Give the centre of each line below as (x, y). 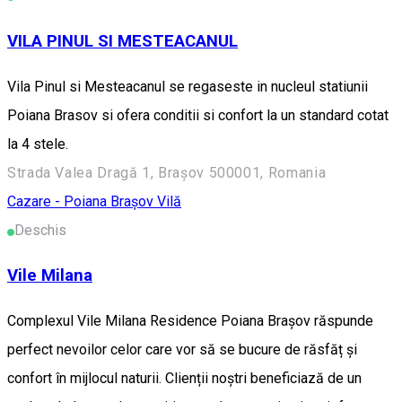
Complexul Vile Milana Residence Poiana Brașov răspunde (190, 321)
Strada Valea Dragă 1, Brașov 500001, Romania (167, 172)
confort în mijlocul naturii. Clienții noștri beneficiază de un (184, 379)
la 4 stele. (38, 144)
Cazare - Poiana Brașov (82, 201)
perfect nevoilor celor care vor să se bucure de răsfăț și (182, 350)
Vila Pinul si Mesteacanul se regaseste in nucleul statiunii (188, 86)
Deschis (40, 230)
